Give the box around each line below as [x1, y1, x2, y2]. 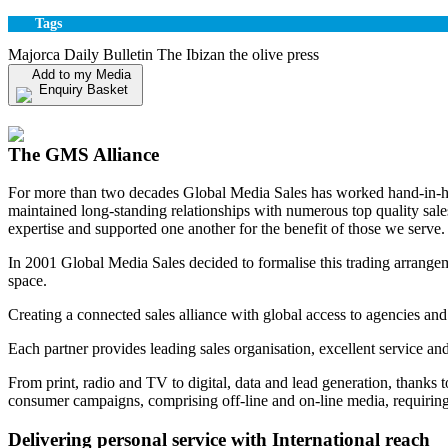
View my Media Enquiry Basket [24, 105, 228, 123]
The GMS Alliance [8, 143, 159, 165]
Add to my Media [32, 66, 135, 82]
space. [8, 272, 47, 290]
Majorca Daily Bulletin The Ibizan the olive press [8, 45, 319, 63]
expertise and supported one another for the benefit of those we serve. [8, 220, 445, 238]
